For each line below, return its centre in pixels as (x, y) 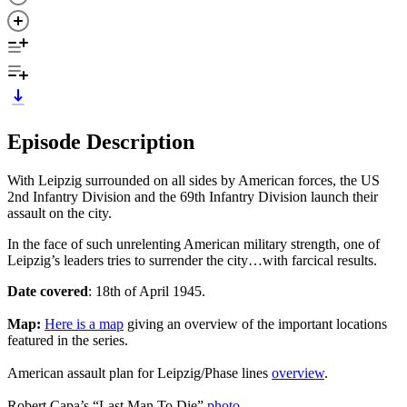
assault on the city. (60, 213)
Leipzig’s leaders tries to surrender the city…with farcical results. (192, 260)
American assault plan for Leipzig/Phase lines (139, 372)
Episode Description (101, 141)
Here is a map (84, 323)
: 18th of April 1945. (147, 291)
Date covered (48, 291)
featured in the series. (68, 340)
